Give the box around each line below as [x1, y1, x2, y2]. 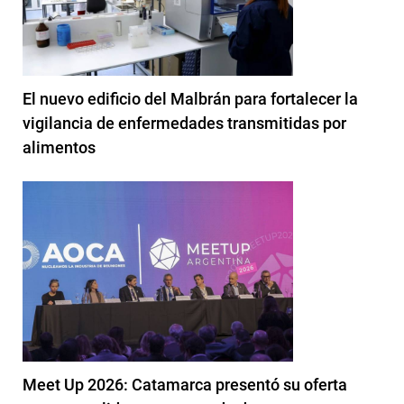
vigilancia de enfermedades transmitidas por [23, 113, 346, 133]
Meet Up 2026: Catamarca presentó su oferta [23, 374, 347, 394]
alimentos [23, 137, 96, 157]
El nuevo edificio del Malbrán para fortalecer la [23, 88, 358, 108]
